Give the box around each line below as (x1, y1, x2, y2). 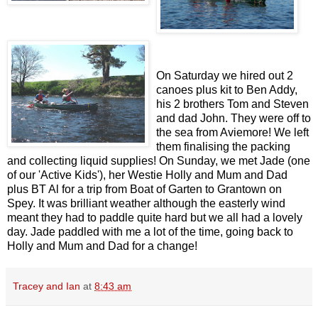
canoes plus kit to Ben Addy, (156, 84, 297, 97)
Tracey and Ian (13, 280, 80, 292)
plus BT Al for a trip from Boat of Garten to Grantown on (7, 183, 282, 196)
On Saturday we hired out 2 (156, 70, 293, 82)
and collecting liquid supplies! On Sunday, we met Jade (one (7, 155, 310, 168)
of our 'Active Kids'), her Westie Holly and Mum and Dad (7, 169, 287, 182)
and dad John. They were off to (156, 112, 311, 125)
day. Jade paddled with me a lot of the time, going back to (7, 226, 293, 238)
